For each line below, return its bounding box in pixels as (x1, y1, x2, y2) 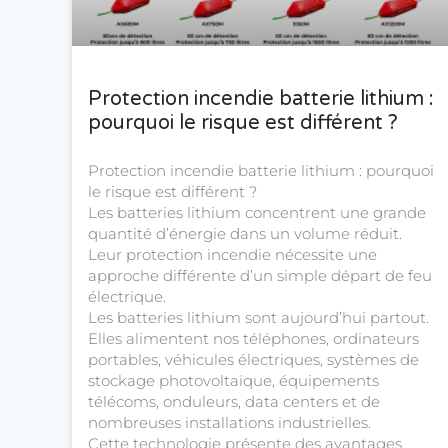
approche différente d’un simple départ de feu (88, 266, 432, 286)
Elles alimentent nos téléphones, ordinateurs (88, 329, 419, 349)
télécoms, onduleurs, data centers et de (88, 392, 380, 412)
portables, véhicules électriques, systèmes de (88, 350, 419, 370)
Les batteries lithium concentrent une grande (88, 203, 426, 223)
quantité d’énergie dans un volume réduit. (88, 224, 402, 244)
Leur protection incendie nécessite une (88, 245, 377, 265)
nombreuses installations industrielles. (88, 413, 371, 433)
